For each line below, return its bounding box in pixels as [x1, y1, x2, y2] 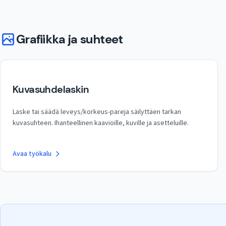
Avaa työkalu [13, 149, 51, 159]
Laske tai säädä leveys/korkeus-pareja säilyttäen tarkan [13, 107, 181, 117]
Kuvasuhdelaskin [13, 83, 89, 96]
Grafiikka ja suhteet [16, 31, 123, 47]
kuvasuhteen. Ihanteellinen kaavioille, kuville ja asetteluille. [13, 118, 189, 128]
